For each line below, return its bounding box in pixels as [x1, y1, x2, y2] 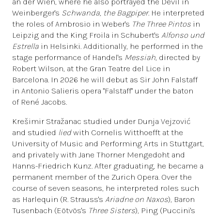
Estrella [12, 41, 39, 51]
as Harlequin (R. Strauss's [12, 194, 105, 204]
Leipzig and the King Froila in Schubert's [12, 30, 161, 40]
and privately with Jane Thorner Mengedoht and [12, 150, 185, 159]
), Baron [168, 194, 195, 204]
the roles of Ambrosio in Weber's [12, 19, 132, 29]
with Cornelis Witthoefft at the [71, 127, 183, 137]
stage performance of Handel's [12, 52, 124, 62]
